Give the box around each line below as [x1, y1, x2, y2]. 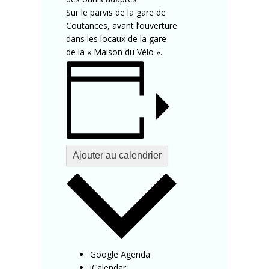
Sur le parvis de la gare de [66, 7, 166, 19]
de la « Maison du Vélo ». [66, 46, 162, 58]
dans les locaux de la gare [66, 33, 166, 45]
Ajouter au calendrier [73, 150, 162, 161]
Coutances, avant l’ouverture [66, 20, 177, 32]
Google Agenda [90, 248, 150, 260]
